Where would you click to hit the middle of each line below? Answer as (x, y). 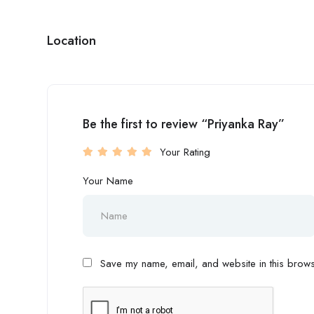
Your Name (108, 181)
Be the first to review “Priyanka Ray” (184, 124)
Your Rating (185, 152)
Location (71, 40)
